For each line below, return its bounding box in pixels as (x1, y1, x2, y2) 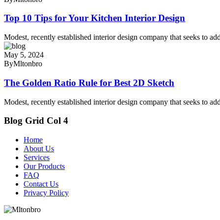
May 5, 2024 (4, 51, 44, 59)
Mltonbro (13, 59, 42, 68)
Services (24, 153, 50, 162)
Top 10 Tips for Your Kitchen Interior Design (4, 13, 185, 24)
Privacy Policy (24, 188, 69, 197)
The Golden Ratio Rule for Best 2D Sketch (4, 77, 174, 88)
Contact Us (24, 179, 58, 188)
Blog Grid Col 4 (4, 115, 68, 126)
